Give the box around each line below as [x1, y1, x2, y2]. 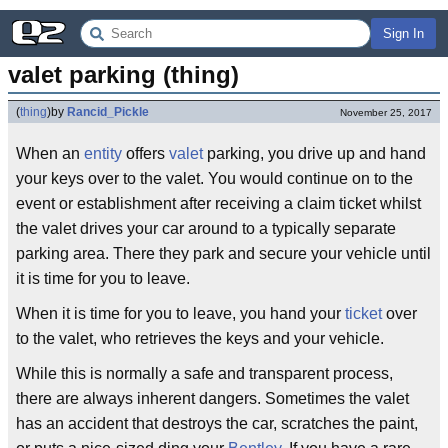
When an [16, 145, 84, 162]
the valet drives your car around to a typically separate [16, 220, 396, 237]
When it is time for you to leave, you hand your [16, 305, 345, 322]
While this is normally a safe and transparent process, [16, 365, 393, 382]
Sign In [383, 26, 424, 41]
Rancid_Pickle [67, 105, 149, 119]
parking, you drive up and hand [203, 145, 426, 162]
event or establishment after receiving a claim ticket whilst [16, 195, 421, 212]
